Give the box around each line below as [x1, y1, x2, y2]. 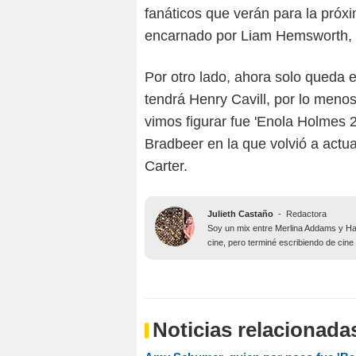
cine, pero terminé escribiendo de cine [207, 238, 354, 248]
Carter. [145, 158, 188, 175]
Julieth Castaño [207, 209, 273, 219]
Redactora [286, 209, 327, 219]
